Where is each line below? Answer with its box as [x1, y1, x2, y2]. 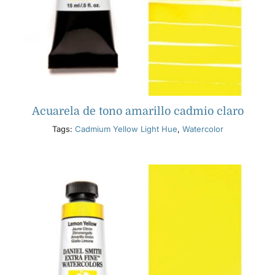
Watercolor [182, 124, 223, 134]
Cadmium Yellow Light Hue [74, 124, 177, 134]
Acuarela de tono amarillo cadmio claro [31, 105, 244, 118]
